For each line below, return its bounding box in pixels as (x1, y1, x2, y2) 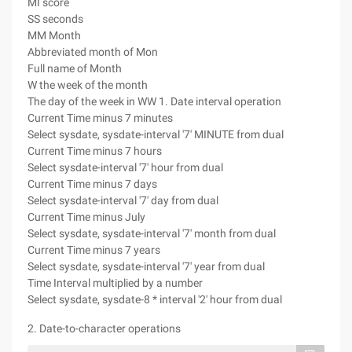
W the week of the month (27, 79, 148, 91)
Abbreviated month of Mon (27, 46, 158, 58)
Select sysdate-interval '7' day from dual (27, 194, 218, 207)
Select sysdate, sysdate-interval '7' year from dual (27, 260, 265, 273)
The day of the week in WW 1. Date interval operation (27, 95, 281, 108)
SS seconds (27, 13, 83, 25)
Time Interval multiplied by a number (27, 277, 203, 289)
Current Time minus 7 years (27, 244, 160, 256)
